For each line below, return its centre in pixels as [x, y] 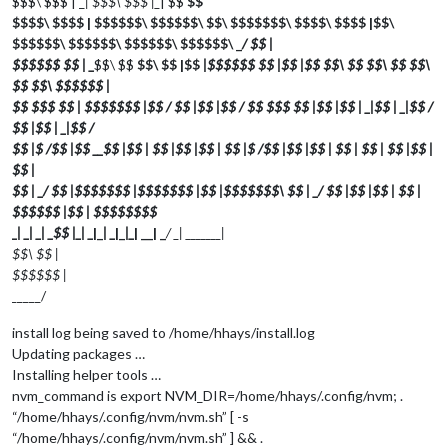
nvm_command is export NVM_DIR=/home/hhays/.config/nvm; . [207, 395]
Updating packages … [78, 353]
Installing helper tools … [86, 374]
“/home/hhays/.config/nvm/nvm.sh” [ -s [130, 416]
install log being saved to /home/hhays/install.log [163, 332]
